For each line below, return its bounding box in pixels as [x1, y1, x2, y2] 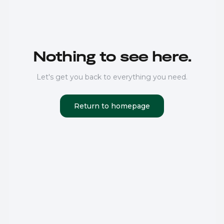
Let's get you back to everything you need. [36, 72, 187, 81]
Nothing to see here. [32, 50, 191, 65]
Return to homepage [74, 101, 150, 110]
